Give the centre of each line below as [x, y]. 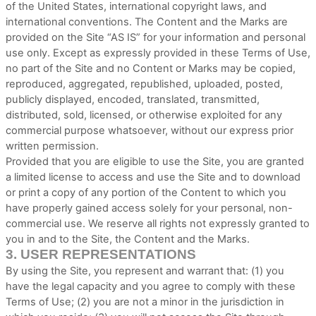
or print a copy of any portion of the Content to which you [146, 193]
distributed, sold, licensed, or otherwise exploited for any [144, 115]
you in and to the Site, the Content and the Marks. [128, 239]
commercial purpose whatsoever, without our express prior [150, 130]
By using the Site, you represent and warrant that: [127, 271]
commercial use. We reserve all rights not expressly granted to [158, 224]
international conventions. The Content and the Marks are [147, 22]
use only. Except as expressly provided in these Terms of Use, [158, 53]
